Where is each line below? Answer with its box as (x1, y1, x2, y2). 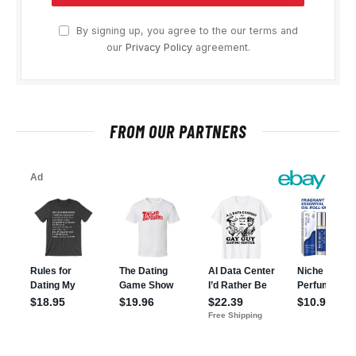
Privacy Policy (125, 41, 192, 54)
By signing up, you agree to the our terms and (72, 25, 298, 37)
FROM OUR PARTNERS (110, 121, 246, 142)
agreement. (192, 41, 250, 54)
